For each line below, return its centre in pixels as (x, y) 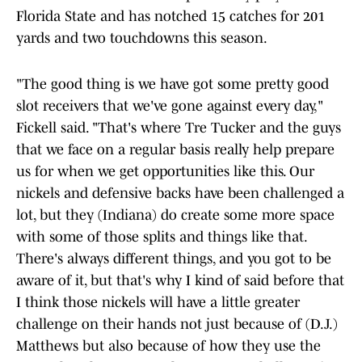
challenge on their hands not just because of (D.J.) (177, 324)
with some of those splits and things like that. (161, 237)
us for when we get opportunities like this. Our (165, 172)
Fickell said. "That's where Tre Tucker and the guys (179, 128)
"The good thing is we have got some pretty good (173, 84)
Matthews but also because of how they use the (168, 346)
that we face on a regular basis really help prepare (175, 150)
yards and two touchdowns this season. (142, 38)
